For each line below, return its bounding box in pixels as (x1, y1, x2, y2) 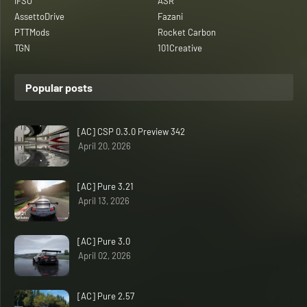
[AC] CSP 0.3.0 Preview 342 (77, 125, 185, 137)
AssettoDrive (14, 10, 64, 22)
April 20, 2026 (78, 140, 131, 151)
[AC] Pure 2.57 (77, 290, 134, 302)
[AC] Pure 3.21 (77, 180, 134, 192)
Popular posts (25, 80, 93, 94)
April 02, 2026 (78, 249, 131, 261)
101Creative (157, 42, 202, 53)
